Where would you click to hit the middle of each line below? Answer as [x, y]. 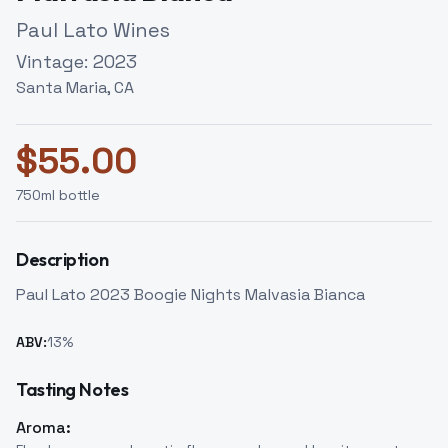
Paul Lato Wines [93, 30]
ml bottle [70, 195]
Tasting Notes [72, 389]
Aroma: [43, 427]
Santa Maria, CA [75, 87]
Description [62, 259]
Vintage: [54, 61]
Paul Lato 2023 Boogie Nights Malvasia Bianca [190, 294]
